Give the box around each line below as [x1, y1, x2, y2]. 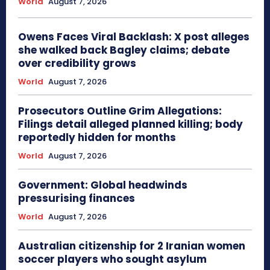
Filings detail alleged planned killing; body [18, 117, 243, 132]
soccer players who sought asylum [18, 252, 207, 267]
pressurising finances [18, 191, 135, 206]
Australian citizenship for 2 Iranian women [18, 239, 245, 254]
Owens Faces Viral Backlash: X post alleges [18, 30, 250, 45]
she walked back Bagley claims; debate [18, 43, 230, 58]
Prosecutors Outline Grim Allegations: [18, 104, 222, 119]
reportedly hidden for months [18, 130, 176, 145]
